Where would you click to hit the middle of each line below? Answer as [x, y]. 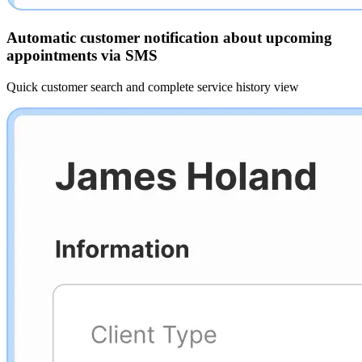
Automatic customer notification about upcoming [169, 38]
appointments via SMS [82, 56]
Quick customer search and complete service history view [153, 86]
